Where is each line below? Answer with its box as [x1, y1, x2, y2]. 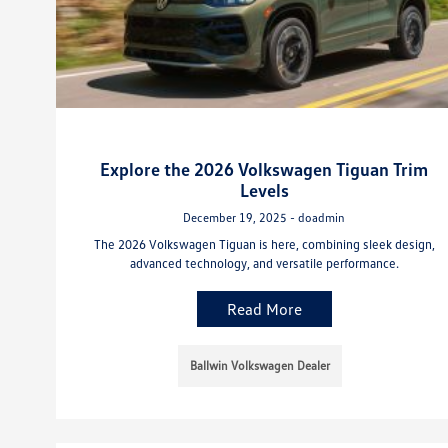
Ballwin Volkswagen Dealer [190, 357, 331, 373]
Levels [239, 178, 289, 201]
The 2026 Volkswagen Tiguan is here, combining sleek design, [93, 235, 435, 252]
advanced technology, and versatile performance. [129, 254, 399, 271]
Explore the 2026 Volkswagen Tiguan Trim [100, 157, 429, 180]
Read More [226, 298, 302, 319]
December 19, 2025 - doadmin [183, 209, 346, 225]
